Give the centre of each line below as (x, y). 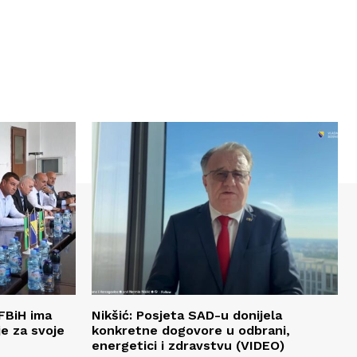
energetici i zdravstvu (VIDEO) (188, 345)
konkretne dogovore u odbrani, (191, 330)
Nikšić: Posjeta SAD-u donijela (187, 315)
